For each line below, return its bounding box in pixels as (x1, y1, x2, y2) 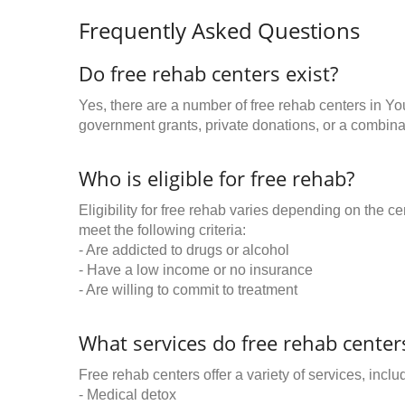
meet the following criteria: (79, 222, 246, 238)
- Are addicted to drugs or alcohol (79, 242, 289, 258)
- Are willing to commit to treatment (79, 282, 297, 297)
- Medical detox (79, 387, 176, 402)
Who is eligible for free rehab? (79, 165, 354, 192)
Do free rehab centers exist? (79, 60, 338, 87)
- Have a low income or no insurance (79, 262, 313, 278)
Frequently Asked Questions (79, 15, 360, 45)
